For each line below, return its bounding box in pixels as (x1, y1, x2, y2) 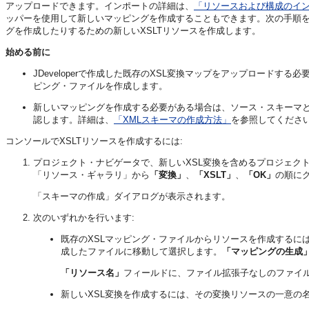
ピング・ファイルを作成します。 (33, 81, 168, 92)
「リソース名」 (61, 268, 123, 279)
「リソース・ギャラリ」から (33, 170, 150, 181)
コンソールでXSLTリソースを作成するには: (6, 136, 183, 147)
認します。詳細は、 (33, 114, 114, 126)
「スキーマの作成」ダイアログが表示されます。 (33, 191, 230, 202)
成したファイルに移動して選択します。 (61, 246, 222, 257)
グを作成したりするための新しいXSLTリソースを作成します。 (6, 26, 261, 37)
